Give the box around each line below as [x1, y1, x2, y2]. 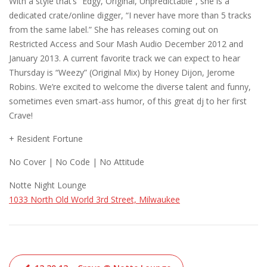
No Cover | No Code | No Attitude [9, 156, 144, 167]
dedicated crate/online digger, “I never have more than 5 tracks [9, 10, 252, 21]
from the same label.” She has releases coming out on [9, 24, 218, 35]
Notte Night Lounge [9, 179, 86, 191]
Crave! [9, 110, 33, 121]
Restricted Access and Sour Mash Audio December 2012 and [9, 38, 243, 49]
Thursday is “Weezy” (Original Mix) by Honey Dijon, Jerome [9, 67, 235, 78]
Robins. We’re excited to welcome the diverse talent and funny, [9, 81, 251, 92]
